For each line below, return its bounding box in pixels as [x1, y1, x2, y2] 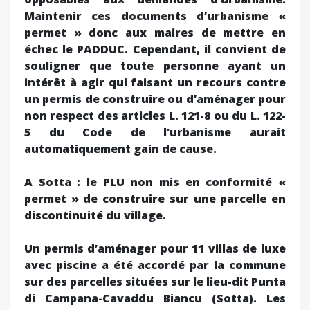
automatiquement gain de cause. [24, 140, 217, 156]
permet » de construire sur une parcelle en [24, 190, 286, 206]
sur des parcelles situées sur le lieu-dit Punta [24, 273, 286, 289]
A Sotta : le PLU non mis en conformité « [24, 174, 286, 190]
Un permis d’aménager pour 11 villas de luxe [24, 240, 286, 256]
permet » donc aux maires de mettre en [24, 24, 286, 40]
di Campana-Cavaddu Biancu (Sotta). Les [24, 290, 286, 306]
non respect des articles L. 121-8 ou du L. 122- [24, 107, 286, 123]
